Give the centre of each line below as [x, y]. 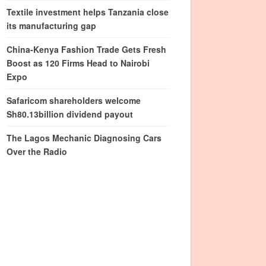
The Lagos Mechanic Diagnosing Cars [84, 138]
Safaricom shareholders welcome [74, 100]
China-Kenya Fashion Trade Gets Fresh [87, 49]
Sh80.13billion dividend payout [70, 114]
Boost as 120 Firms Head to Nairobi [78, 63]
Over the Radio [37, 151]
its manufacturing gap [52, 26]
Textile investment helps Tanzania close [88, 12]
